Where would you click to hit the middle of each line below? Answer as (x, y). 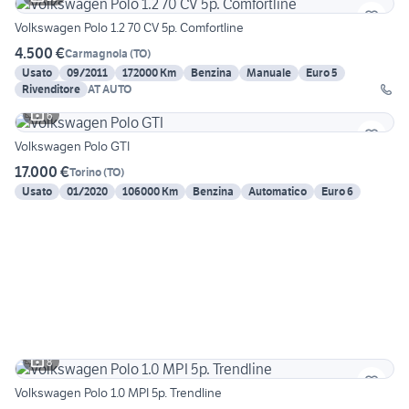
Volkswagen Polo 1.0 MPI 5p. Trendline (118, 393)
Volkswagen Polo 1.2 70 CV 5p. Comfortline (129, 28)
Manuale (269, 73)
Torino (85, 172)
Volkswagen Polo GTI (72, 147)
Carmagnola (96, 53)
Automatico (278, 192)
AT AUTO (110, 89)
